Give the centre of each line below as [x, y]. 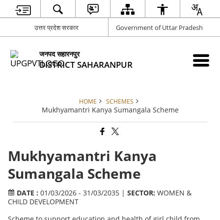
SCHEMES [120, 101]
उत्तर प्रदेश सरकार [57, 27]
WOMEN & [173, 193]
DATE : [27, 193]
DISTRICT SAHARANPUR [86, 64]
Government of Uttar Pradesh [159, 27]
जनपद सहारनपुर [60, 54]
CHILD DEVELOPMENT [43, 202]
